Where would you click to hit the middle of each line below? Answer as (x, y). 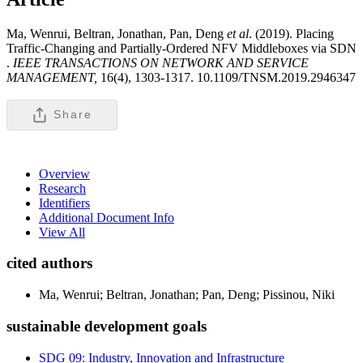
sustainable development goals (107, 326)
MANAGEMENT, (53, 77)
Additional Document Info (107, 217)
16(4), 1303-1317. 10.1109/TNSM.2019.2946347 (228, 77)
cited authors (49, 263)
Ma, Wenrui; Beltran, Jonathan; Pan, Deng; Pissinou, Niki (187, 295)
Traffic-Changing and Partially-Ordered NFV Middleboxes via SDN (181, 48)
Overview (64, 173)
